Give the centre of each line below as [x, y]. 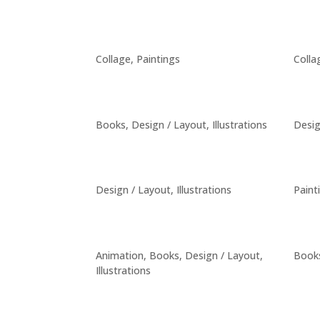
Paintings [159, 59]
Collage [114, 59]
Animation [120, 255]
